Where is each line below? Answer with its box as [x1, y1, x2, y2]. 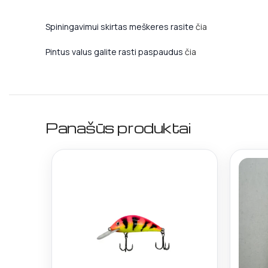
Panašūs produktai [45, 118, 191, 137]
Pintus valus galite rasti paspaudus [45, 46, 185, 57]
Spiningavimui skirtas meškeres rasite [45, 21, 196, 32]
